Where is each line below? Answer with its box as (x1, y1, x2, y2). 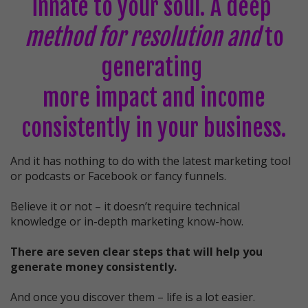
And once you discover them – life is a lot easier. (10, 289, 255, 305)
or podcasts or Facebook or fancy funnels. (10, 168, 226, 184)
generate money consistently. (10, 259, 177, 275)
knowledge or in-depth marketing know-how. (10, 214, 243, 230)
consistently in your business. (21, 113, 287, 143)
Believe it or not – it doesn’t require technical (10, 199, 240, 214)
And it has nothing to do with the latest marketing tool (10, 153, 291, 169)
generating (101, 53, 207, 82)
